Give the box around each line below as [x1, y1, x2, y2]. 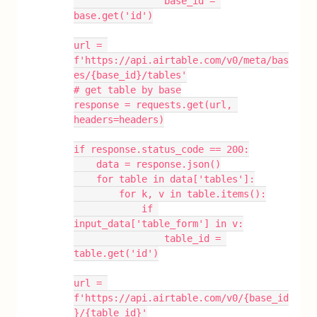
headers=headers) [74, 114, 165, 125]
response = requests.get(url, [74, 99, 233, 110]
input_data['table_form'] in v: [74, 218, 244, 229]
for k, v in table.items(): [119, 188, 267, 200]
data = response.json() [96, 158, 221, 170]
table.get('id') [74, 248, 159, 259]
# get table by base [74, 84, 182, 96]
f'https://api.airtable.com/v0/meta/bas [74, 54, 289, 66]
